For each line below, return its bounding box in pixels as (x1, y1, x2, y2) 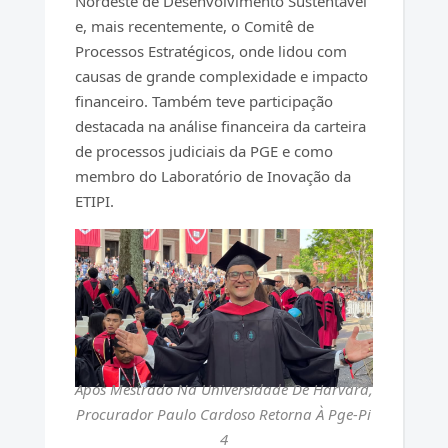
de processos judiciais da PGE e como (74, 141, 333, 162)
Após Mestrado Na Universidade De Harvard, (74, 378, 373, 399)
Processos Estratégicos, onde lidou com (74, 41, 347, 62)
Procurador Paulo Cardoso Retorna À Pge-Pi (76, 403, 372, 424)
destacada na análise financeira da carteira (74, 116, 366, 137)
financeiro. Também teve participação (74, 91, 333, 112)
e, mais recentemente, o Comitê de (74, 16, 314, 37)
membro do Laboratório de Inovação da (74, 166, 351, 187)
